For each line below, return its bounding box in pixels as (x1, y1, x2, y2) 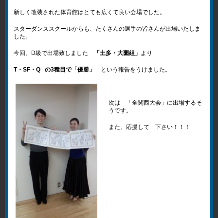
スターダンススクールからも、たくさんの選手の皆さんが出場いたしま (14, 25, 201, 32)
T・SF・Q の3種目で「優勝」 (14, 66, 95, 73)
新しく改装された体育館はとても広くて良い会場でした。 (14, 9, 166, 16)
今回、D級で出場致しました (14, 50, 94, 56)
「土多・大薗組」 (94, 50, 141, 56)
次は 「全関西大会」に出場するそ (109, 99, 202, 106)
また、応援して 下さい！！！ (109, 124, 190, 130)
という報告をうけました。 (95, 66, 171, 73)
